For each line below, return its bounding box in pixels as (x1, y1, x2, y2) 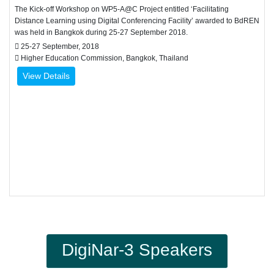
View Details (23, 71, 70, 81)
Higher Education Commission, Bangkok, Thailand (19, 54, 188, 62)
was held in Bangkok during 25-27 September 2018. (15, 28, 188, 37)
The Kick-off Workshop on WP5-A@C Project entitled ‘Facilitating (15, 5, 229, 13)
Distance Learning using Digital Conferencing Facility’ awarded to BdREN (15, 17, 259, 25)
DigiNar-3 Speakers (62, 240, 212, 259)
